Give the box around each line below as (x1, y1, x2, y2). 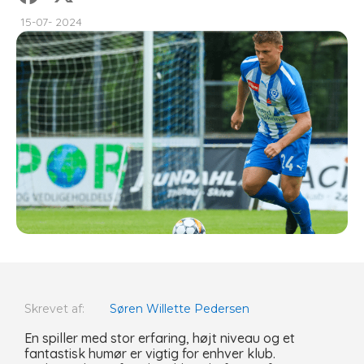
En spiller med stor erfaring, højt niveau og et (24, 330, 295, 347)
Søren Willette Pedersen (109, 301, 249, 317)
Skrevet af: (24, 301, 84, 317)
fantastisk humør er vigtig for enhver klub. (24, 345, 275, 362)
